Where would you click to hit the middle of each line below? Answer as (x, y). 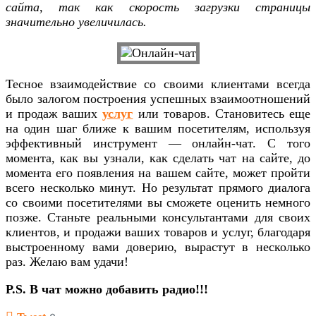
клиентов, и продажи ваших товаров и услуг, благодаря (158, 232)
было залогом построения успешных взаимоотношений (158, 99)
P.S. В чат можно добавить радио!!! (107, 290)
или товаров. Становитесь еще (222, 114)
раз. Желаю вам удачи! (67, 262)
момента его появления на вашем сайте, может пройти (158, 173)
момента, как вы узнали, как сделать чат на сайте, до (158, 158)
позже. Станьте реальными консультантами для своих (158, 218)
